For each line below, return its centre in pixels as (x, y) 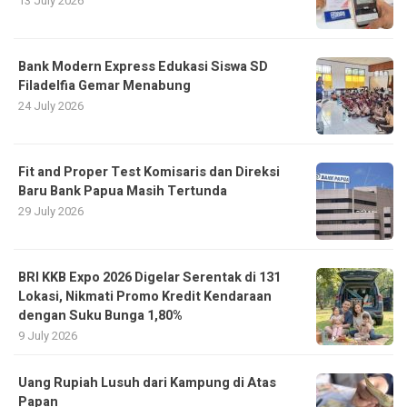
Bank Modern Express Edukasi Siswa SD (143, 67)
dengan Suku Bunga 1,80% (100, 316)
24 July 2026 (51, 106)
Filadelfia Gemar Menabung (104, 86)
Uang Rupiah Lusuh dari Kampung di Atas (147, 383)
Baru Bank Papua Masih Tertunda (123, 192)
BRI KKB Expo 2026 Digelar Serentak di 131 (149, 278)
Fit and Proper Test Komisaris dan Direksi (149, 173)
